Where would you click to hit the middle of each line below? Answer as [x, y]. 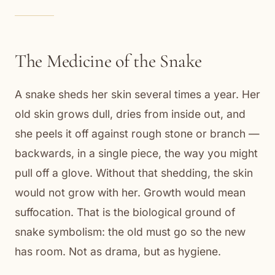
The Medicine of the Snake [108, 61]
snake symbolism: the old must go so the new [130, 231]
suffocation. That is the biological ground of [125, 212]
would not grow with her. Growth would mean [130, 192]
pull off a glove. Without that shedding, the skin [134, 172]
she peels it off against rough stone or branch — [137, 133]
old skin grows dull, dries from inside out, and [130, 114]
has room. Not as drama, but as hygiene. [118, 251]
